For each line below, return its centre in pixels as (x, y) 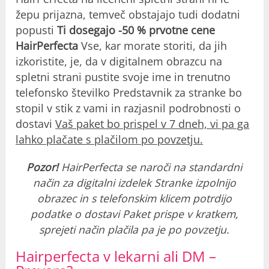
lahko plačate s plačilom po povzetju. (110, 139)
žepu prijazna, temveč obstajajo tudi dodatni (128, 14)
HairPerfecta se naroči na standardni (152, 167)
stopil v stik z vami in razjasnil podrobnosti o (128, 108)
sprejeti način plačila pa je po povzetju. (134, 229)
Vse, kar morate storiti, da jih (153, 45)
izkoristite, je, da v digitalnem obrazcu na (119, 61)
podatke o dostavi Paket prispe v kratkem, (134, 213)
